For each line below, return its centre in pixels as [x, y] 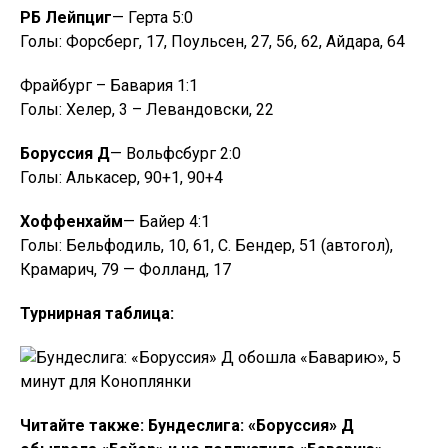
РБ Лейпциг [66, 17]
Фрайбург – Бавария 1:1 [109, 85]
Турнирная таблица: [97, 313]
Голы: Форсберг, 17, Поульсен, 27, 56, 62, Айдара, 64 [212, 41]
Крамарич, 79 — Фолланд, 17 [125, 269]
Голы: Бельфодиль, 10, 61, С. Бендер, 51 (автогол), [206, 245]
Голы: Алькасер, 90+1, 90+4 [121, 177]
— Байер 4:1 [166, 221]
